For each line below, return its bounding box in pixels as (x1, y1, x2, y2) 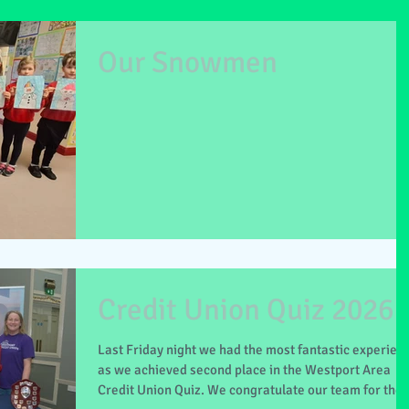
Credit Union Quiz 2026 (98, 291, 393, 330)
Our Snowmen (98, 44, 278, 81)
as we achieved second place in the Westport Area (98, 362, 391, 379)
